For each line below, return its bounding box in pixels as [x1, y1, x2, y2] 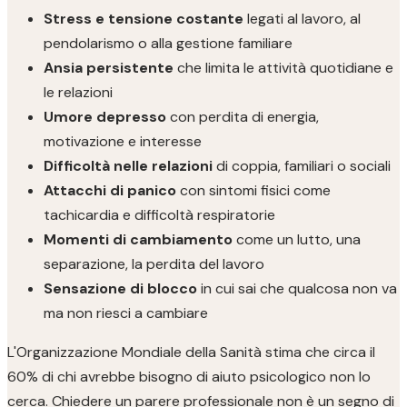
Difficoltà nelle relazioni [44, 156, 213, 175]
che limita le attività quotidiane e [174, 58, 393, 77]
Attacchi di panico [44, 181, 176, 200]
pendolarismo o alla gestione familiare [44, 34, 293, 53]
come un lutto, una [233, 230, 361, 249]
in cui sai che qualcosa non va [197, 279, 397, 298]
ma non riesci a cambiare [44, 303, 208, 323]
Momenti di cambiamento [44, 230, 233, 249]
